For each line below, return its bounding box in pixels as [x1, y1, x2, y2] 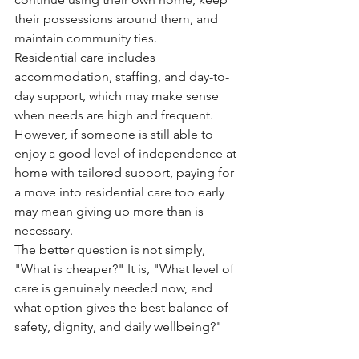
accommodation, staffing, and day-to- [14, 69, 229, 84]
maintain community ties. [14, 30, 157, 46]
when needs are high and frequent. [14, 107, 216, 123]
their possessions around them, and [14, 11, 221, 26]
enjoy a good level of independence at [14, 146, 240, 161]
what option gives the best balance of [14, 300, 232, 315]
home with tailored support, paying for [14, 165, 237, 180]
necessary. [14, 223, 73, 238]
